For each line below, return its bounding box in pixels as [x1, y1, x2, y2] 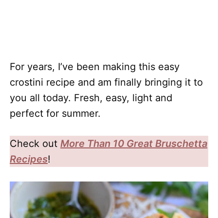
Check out [10, 138, 60, 149]
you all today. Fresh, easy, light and [10, 92, 172, 104]
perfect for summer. [10, 108, 101, 119]
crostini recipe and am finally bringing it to [10, 76, 203, 88]
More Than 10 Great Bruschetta [60, 138, 207, 149]
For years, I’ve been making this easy [10, 61, 180, 73]
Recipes [10, 153, 48, 165]
